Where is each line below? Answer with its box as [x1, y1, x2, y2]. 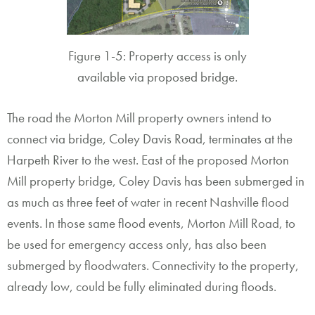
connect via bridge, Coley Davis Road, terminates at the [7, 130, 292, 148]
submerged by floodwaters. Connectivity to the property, [7, 257, 299, 275]
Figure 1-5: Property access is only [68, 46, 247, 65]
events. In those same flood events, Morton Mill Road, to [7, 214, 295, 233]
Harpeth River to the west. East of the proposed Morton [7, 151, 289, 169]
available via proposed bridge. [77, 67, 238, 86]
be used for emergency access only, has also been [7, 236, 266, 254]
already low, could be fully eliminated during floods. [7, 278, 276, 296]
